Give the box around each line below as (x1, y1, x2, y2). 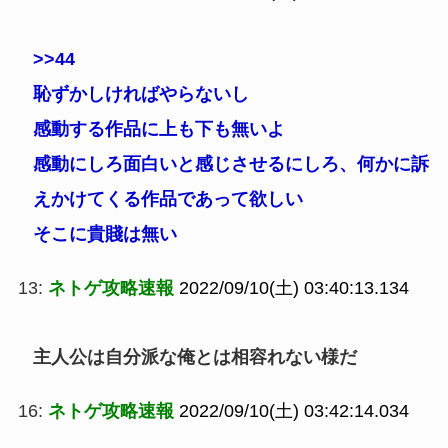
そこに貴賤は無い (32, 224, 177, 245)
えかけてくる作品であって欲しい (32, 189, 303, 210)
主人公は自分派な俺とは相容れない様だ (32, 347, 357, 368)
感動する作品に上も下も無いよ (32, 119, 285, 140)
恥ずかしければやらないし (32, 84, 249, 105)
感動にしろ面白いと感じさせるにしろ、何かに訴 (32, 154, 429, 175)
